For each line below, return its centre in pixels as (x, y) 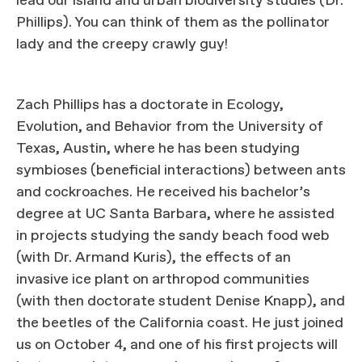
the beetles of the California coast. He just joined (180, 323)
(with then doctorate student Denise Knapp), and (181, 301)
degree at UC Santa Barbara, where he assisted (175, 214)
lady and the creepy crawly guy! (122, 44)
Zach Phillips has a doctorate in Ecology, (150, 105)
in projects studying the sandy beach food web (173, 236)
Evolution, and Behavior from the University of (170, 127)
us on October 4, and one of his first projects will (177, 345)
